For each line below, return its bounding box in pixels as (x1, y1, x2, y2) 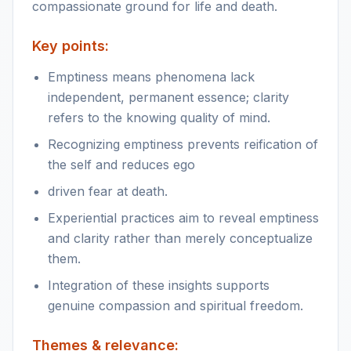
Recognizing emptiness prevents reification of (48, 136, 318, 152)
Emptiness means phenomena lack (48, 69, 255, 85)
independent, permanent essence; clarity (48, 89, 289, 105)
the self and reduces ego (48, 157, 195, 172)
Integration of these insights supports (48, 277, 270, 293)
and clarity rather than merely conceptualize (48, 230, 313, 246)
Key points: (32, 38, 109, 54)
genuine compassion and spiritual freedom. (48, 298, 303, 313)
